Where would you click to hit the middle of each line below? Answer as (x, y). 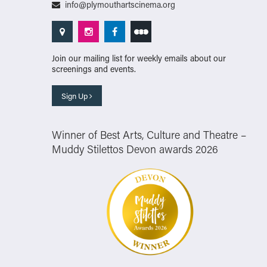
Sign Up (75, 95)
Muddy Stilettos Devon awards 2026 (135, 149)
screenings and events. (94, 69)
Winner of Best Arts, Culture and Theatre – (149, 134)
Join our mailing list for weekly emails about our (139, 58)
